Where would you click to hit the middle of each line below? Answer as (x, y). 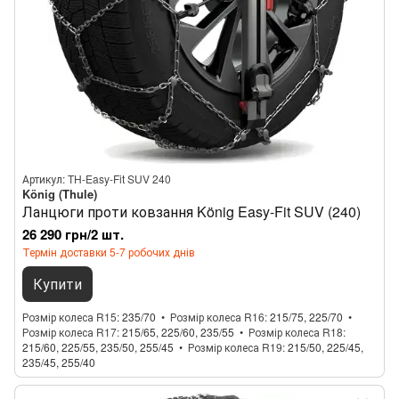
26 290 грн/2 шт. (73, 234)
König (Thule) (60, 194)
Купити (57, 284)
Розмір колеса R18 (296, 332)
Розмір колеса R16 (217, 317)
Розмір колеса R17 (69, 332)
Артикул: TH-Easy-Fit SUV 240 (97, 179)
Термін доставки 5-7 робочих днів (109, 252)
